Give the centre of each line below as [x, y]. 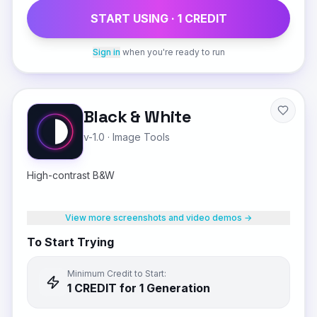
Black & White [138, 116]
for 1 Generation [163, 288]
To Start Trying [70, 242]
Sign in [106, 52]
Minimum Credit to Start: [117, 273]
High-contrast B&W [71, 175]
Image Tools [141, 137]
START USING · [134, 18]
